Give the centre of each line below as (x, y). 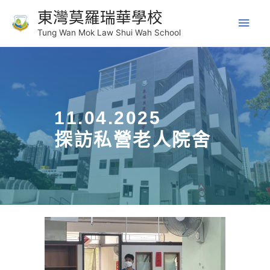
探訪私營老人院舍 (133, 140)
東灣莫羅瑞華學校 (100, 17)
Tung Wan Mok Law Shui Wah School (109, 32)
